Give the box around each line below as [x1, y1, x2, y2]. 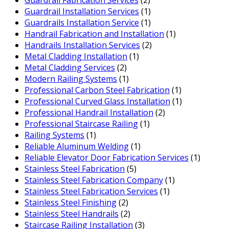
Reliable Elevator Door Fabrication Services [25, 152, 189, 164]
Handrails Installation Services [25, 39, 140, 51]
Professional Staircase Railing [25, 118, 138, 130]
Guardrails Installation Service [25, 17, 139, 29]
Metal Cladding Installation [25, 51, 127, 62]
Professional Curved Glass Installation [25, 96, 170, 107]
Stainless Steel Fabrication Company [25, 174, 163, 186]
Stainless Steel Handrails [25, 208, 119, 220]
